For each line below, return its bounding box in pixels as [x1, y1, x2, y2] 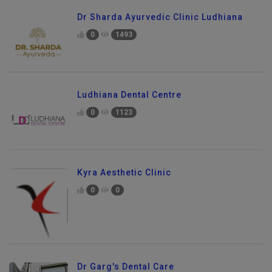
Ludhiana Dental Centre [77, 89, 182, 100]
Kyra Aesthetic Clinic [77, 167, 171, 177]
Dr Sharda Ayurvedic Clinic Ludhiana [77, 12, 243, 22]
